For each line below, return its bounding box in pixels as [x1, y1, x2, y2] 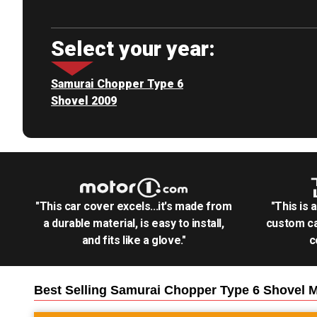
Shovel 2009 [51, 94, 117, 108]
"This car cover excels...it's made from [35, 200, 232, 213]
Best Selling [34, 283, 110, 297]
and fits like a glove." [81, 234, 186, 247]
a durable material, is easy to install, [43, 217, 224, 230]
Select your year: [51, 36, 215, 61]
